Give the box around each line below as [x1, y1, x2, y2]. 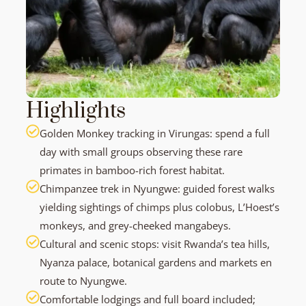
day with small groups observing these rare [40, 144, 242, 158]
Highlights [26, 96, 126, 125]
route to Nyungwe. [40, 273, 127, 288]
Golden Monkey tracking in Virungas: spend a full [40, 126, 270, 140]
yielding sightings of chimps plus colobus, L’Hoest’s [40, 199, 279, 214]
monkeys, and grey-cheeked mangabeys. [40, 218, 231, 232]
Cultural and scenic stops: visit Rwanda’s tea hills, [40, 236, 270, 251]
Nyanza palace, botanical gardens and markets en [40, 255, 272, 269]
